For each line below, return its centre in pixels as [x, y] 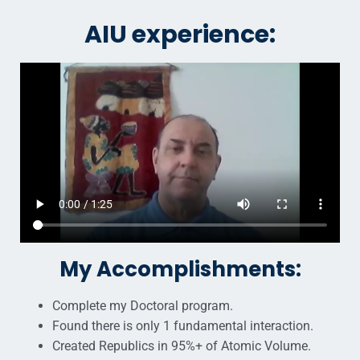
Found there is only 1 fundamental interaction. [183, 325]
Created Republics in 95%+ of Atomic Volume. [182, 346]
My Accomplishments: [180, 269]
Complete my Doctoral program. [143, 305]
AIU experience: [180, 35]
